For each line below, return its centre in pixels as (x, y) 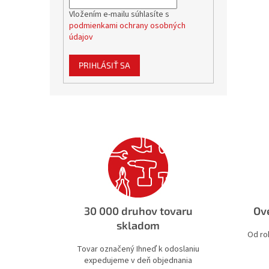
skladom (138, 225)
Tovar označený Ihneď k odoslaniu (138, 249)
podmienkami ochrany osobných (127, 26)
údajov (81, 38)
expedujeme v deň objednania (138, 260)
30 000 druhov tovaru (138, 210)
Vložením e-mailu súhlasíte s (119, 15)
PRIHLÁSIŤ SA (104, 65)
